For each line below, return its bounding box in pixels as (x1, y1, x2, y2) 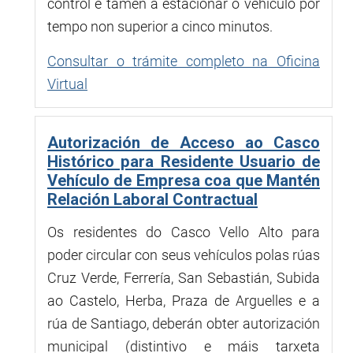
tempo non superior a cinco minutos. (47, 17, 273, 35)
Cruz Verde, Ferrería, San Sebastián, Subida (47, 269, 320, 286)
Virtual (47, 75, 87, 92)
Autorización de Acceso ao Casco (47, 132, 320, 152)
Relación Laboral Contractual (47, 189, 258, 209)
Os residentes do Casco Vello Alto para (47, 223, 320, 240)
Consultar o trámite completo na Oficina (47, 52, 320, 69)
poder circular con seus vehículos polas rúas (47, 246, 320, 263)
